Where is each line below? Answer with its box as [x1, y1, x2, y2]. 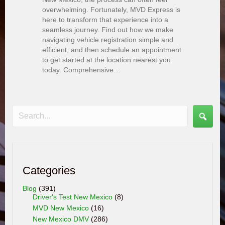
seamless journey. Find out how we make [42, 26, 173, 34]
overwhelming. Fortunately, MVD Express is [42, 6, 180, 14]
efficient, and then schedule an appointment [42, 46, 181, 54]
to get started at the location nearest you [42, 56, 171, 64]
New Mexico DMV [33, 214, 89, 223]
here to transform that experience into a [42, 16, 168, 24]
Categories [23, 164, 75, 177]
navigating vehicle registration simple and [42, 36, 173, 44]
